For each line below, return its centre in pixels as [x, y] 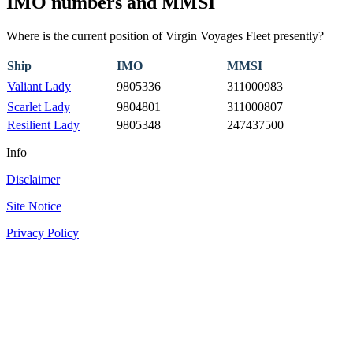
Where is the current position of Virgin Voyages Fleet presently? [165, 35]
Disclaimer [33, 179]
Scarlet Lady [39, 106]
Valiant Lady [39, 86]
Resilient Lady [43, 124]
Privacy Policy [43, 232]
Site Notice [34, 206]
